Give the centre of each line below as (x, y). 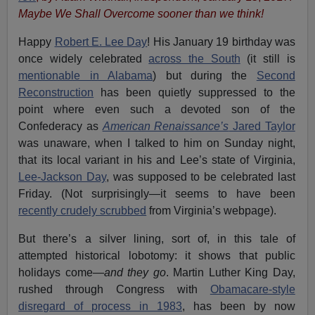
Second (276, 75)
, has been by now (239, 306)
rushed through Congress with (114, 289)
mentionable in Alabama (86, 75)
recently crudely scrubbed (83, 210)
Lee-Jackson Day (63, 176)
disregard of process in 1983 (100, 306)
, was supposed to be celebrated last (201, 176)
